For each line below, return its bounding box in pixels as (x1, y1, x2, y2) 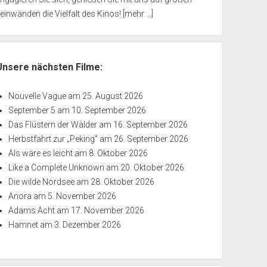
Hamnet (8, 220, 39, 230)
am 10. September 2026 (55, 105, 147, 116)
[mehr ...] (123, 9, 154, 19)
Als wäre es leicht (8, 148, 73, 159)
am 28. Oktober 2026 (74, 177, 155, 187)
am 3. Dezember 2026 (38, 220, 122, 230)
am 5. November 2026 (32, 191, 117, 201)
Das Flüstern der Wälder (8, 120, 98, 130)
